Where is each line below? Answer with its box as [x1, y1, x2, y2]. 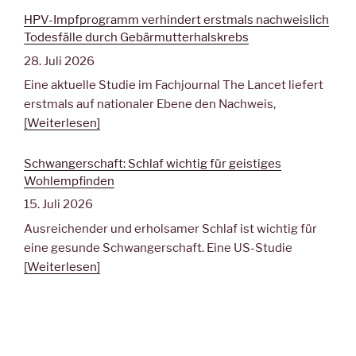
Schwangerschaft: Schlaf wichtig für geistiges [24, 156, 281, 171]
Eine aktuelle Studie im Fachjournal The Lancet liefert [24, 78, 323, 93]
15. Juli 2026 [24, 197, 93, 212]
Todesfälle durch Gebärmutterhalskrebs [24, 30, 249, 45]
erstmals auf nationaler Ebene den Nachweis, [24, 97, 276, 112]
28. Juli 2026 [24, 53, 95, 68]
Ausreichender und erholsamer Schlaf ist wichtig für [24, 221, 317, 236]
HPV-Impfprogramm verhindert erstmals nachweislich [24, 13, 329, 28]
